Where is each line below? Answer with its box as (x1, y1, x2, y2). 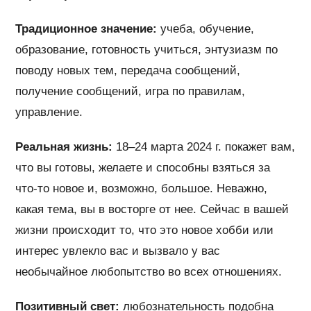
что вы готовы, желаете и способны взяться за (15, 160, 271, 174)
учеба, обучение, (157, 22, 255, 35)
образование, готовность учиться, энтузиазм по (15, 42, 278, 56)
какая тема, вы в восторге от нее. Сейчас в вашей (15, 202, 289, 216)
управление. (15, 105, 83, 119)
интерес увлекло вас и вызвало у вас (15, 244, 221, 258)
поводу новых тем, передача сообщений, (15, 63, 241, 77)
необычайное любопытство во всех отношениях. (15, 264, 283, 278)
